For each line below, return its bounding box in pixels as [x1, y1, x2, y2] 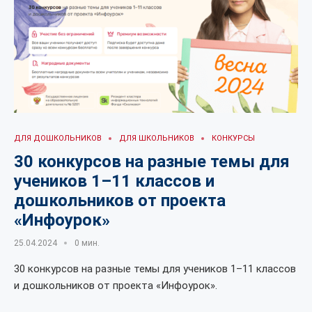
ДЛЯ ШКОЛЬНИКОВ [119, 134, 194, 143]
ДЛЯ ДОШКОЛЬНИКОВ [14, 134, 102, 143]
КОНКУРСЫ [212, 134, 255, 143]
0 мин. [75, 238, 100, 248]
